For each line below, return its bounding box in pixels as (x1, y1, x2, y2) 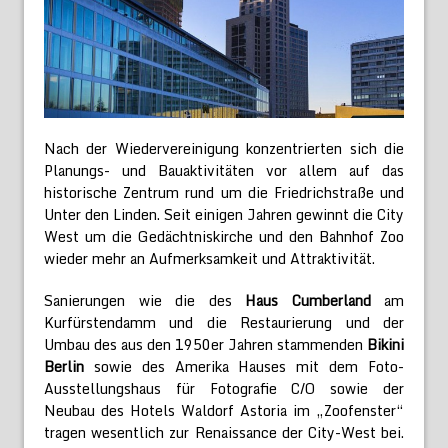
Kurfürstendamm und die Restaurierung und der (44, 311, 404, 335)
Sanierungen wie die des (44, 289, 245, 313)
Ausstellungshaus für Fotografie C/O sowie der (44, 377, 404, 401)
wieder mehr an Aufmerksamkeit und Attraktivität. (44, 247, 375, 271)
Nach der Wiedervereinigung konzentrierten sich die (44, 137, 404, 161)
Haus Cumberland (245, 289, 371, 313)
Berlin (44, 355, 84, 379)
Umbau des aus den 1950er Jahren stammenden (44, 333, 367, 357)
